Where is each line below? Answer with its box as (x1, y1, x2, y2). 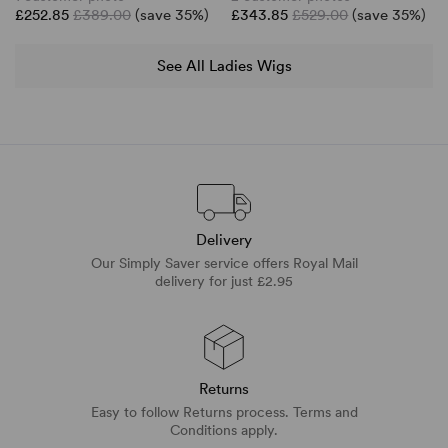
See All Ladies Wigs (156, 56, 292, 75)
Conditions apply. (170, 422, 278, 439)
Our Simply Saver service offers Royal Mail (90, 255, 358, 272)
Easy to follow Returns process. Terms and (90, 404, 358, 421)
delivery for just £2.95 (155, 273, 293, 290)
